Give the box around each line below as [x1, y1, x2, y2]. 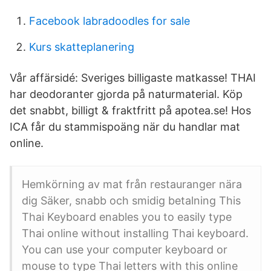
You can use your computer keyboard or [22, 243, 227, 256]
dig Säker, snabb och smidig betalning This [22, 194, 241, 207]
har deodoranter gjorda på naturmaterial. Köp [10, 88, 243, 100]
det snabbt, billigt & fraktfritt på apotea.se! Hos [10, 104, 251, 117]
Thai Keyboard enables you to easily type [22, 211, 232, 223]
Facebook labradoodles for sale [29, 15, 190, 27]
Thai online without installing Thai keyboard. [22, 227, 249, 240]
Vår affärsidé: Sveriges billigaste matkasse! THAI [10, 71, 256, 84]
